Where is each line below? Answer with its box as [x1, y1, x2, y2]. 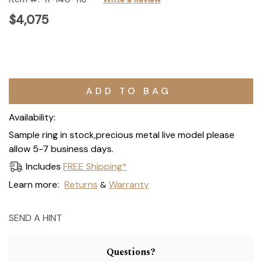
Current [9, 75, 42, 88]
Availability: [9, 111, 56, 123]
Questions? [106, 244, 156, 259]
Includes [26, 160, 63, 173]
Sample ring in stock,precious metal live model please [9, 128, 235, 141]
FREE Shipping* [63, 160, 127, 173]
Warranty [108, 178, 149, 191]
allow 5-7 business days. [9, 142, 113, 155]
